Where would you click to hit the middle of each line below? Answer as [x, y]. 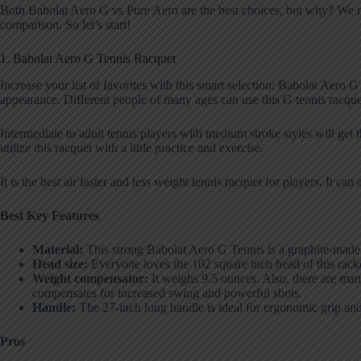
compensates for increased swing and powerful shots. [167, 293]
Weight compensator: [90, 278]
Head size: [60, 263]
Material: [58, 249]
